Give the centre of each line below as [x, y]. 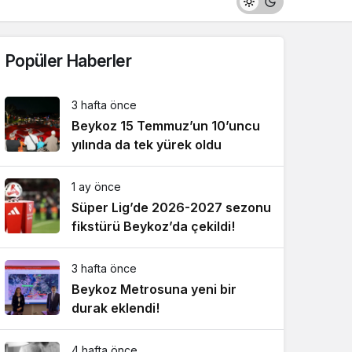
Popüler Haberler [68, 61]
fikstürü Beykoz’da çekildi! [153, 226]
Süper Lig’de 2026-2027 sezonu [171, 207]
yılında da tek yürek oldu [147, 145]
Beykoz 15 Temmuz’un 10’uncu [166, 126]
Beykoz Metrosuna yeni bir [154, 289]
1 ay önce [96, 187]
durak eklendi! [115, 308]
